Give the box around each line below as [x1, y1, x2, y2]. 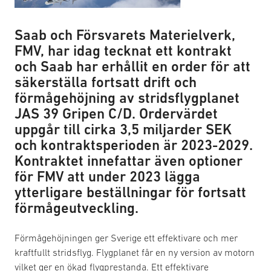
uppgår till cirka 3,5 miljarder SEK [15, 121, 232, 138]
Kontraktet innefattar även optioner [15, 152, 243, 169]
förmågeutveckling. [15, 200, 139, 217]
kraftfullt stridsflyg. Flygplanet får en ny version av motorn [15, 247, 255, 258]
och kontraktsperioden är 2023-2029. [15, 137, 253, 154]
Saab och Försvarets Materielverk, [15, 27, 235, 44]
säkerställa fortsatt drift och [15, 74, 197, 91]
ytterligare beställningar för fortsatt [15, 184, 246, 201]
